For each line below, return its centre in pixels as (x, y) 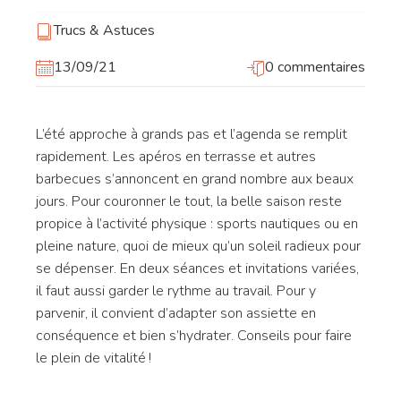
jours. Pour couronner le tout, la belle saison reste (189, 201)
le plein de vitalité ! (94, 358)
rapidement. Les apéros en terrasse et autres (176, 157)
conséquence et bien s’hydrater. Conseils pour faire (194, 336)
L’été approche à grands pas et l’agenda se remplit (192, 134)
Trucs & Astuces (104, 30)
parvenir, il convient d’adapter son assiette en (176, 313)
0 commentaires (315, 67)
